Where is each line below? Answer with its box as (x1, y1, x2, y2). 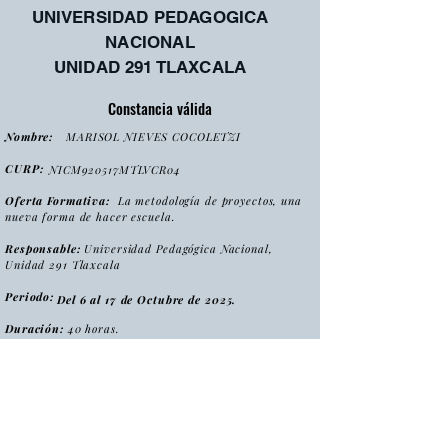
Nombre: (5, 129, 54, 144)
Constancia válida (108, 97, 212, 119)
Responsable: (5, 241, 85, 256)
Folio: (5, 427, 38, 442)
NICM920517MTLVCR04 (49, 162, 181, 177)
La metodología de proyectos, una (109, 193, 302, 208)
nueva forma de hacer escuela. (5, 209, 176, 224)
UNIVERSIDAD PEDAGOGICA (31, 7, 269, 27)
